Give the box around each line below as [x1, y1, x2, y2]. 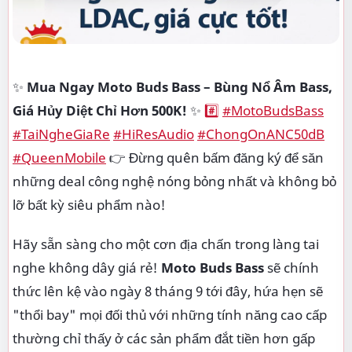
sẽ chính [264, 258, 319, 277]
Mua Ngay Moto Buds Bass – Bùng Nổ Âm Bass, [27, 78, 332, 96]
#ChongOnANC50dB [197, 125, 324, 143]
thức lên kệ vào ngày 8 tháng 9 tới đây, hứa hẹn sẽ [13, 282, 323, 300]
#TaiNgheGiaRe [13, 125, 110, 143]
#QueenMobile [13, 148, 106, 167]
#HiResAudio [113, 125, 194, 143]
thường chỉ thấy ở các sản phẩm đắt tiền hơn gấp [13, 329, 315, 347]
